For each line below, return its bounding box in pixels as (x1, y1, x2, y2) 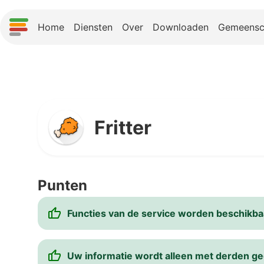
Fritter (94, 115, 151, 139)
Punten (38, 177, 87, 194)
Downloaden (153, 21, 209, 33)
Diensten (74, 21, 113, 33)
